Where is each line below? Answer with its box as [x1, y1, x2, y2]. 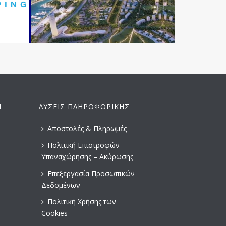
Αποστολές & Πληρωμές [47, 124, 127, 133]
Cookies [41, 208, 68, 218]
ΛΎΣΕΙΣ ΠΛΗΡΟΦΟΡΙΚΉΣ [39, 102, 130, 111]
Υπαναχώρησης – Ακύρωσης [41, 152, 133, 161]
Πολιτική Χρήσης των [47, 197, 116, 206]
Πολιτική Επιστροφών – [47, 140, 126, 150]
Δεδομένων [41, 180, 80, 190]
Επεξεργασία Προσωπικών [47, 168, 135, 178]
